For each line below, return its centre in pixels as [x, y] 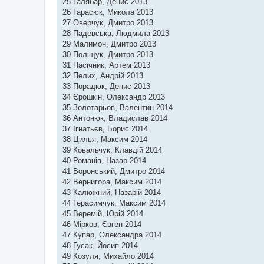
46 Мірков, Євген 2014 [102, 224]
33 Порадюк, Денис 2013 [106, 86]
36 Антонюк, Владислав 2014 [115, 118]
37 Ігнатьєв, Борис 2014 [105, 129]
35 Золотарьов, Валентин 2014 [118, 108]
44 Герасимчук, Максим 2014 [114, 203]
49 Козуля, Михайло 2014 [108, 256]
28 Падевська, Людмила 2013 [116, 33]
